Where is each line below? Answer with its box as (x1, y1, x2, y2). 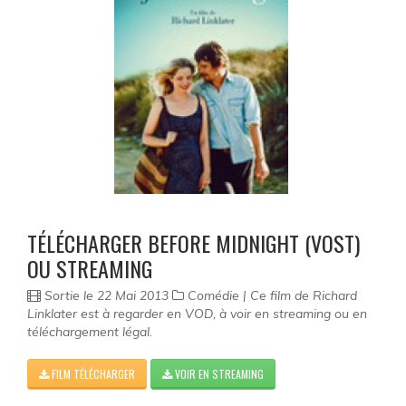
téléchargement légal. (27, 324, 152, 341)
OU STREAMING (27, 252, 152, 285)
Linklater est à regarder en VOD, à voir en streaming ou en (27, 305, 367, 323)
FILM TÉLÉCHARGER (49, 366, 135, 382)
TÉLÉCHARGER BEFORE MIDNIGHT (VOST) (27, 227, 360, 260)
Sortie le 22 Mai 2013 (41, 287, 172, 304)
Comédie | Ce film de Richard (184, 287, 357, 304)
